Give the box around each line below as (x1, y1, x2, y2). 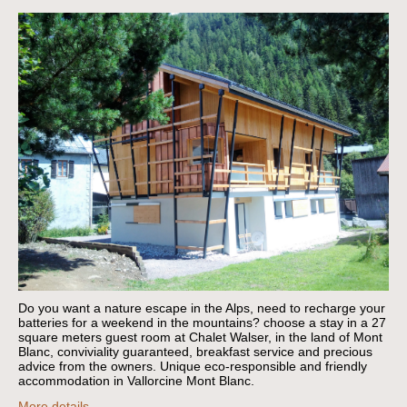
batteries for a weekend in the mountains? (18, 315, 260, 331)
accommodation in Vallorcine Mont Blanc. (18, 373, 254, 389)
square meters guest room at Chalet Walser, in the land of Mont (18, 330, 382, 345)
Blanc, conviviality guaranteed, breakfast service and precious (18, 344, 372, 360)
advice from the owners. (18, 359, 156, 374)
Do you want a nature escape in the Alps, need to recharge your (18, 301, 385, 316)
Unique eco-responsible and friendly (160, 359, 367, 374)
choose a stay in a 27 (263, 315, 386, 331)
